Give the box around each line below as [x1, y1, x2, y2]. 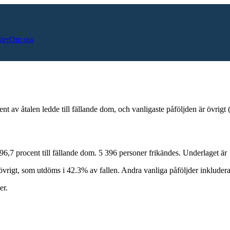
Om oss [9, 35, 34, 44]
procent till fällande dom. [14, 148, 97, 157]
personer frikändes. [117, 148, 181, 157]
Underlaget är [183, 148, 229, 157]
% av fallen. [81, 165, 120, 175]
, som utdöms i [17, 165, 67, 175]
